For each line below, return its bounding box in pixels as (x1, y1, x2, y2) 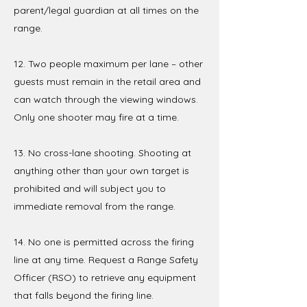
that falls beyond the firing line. (14, 288, 153, 302)
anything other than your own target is (14, 164, 189, 177)
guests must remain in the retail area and (14, 75, 201, 88)
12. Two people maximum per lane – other (14, 57, 203, 70)
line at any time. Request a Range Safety (14, 253, 198, 266)
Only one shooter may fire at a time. (14, 110, 179, 123)
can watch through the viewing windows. (14, 93, 198, 106)
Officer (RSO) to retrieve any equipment (14, 271, 196, 284)
